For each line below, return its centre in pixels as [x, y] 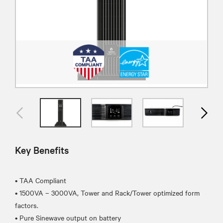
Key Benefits [42, 150]
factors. [27, 205]
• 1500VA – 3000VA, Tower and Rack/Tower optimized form [107, 192]
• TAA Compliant [41, 180]
